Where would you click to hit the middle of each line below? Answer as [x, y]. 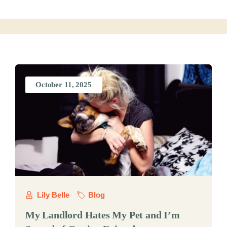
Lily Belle [53, 195]
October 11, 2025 [64, 85]
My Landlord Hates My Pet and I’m [103, 215]
